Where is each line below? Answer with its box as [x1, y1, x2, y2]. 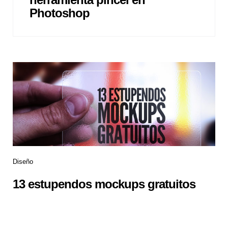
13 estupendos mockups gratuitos [13, 177, 195, 191]
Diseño [13, 158, 33, 166]
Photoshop [30, 6, 90, 20]
